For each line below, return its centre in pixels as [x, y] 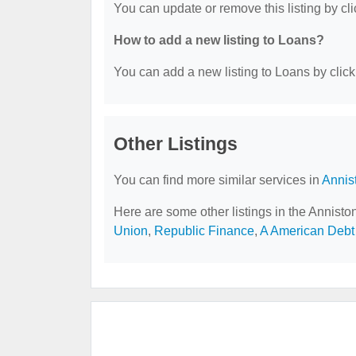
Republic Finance [204, 231]
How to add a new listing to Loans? [219, 40]
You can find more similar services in [218, 180]
